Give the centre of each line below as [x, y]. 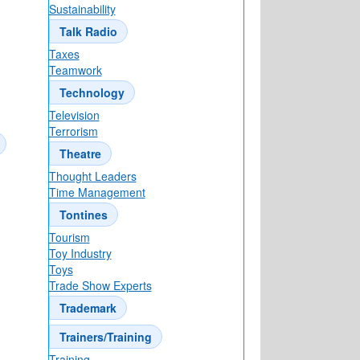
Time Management [97, 192]
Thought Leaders [92, 176]
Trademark [88, 308]
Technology [92, 93]
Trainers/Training [105, 337]
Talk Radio [88, 32]
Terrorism [73, 131]
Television [74, 115]
